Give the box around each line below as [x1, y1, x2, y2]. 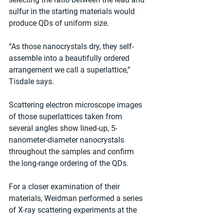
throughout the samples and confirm [9, 147, 136, 157]
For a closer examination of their [9, 182, 122, 192]
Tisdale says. [9, 77, 54, 87]
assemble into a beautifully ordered [9, 54, 131, 63]
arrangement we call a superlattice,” [9, 65, 132, 75]
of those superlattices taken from [9, 112, 124, 122]
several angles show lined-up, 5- [9, 124, 117, 133]
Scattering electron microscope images [9, 100, 144, 110]
